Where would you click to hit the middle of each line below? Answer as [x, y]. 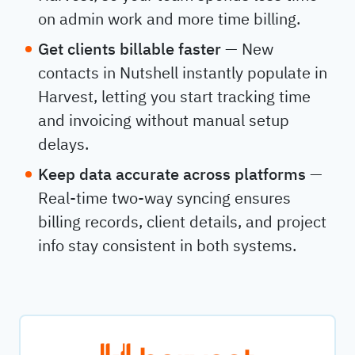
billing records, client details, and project [182, 221]
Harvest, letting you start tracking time [174, 96]
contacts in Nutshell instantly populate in [183, 73]
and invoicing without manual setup [164, 120]
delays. [63, 144]
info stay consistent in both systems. [167, 245]
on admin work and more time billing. [169, 19]
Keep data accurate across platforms [172, 174]
